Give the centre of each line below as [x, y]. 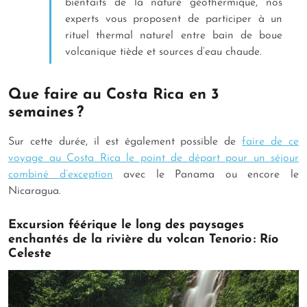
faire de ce [271, 142]
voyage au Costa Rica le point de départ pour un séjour [153, 158]
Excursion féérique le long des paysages [126, 225]
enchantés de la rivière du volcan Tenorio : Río [143, 239]
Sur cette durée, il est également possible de [125, 142]
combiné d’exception [61, 174]
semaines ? [48, 113]
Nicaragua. [36, 191]
